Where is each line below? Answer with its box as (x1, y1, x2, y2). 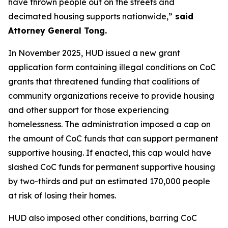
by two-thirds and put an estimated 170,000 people (8, 176, 210, 186)
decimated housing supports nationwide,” (8, 11, 173, 21)
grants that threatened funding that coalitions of (8, 76, 199, 87)
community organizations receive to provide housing (8, 90, 214, 101)
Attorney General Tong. (8, 25, 107, 36)
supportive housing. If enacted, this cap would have (8, 147, 211, 158)
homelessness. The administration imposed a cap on (8, 119, 211, 129)
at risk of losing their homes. (8, 190, 116, 201)
